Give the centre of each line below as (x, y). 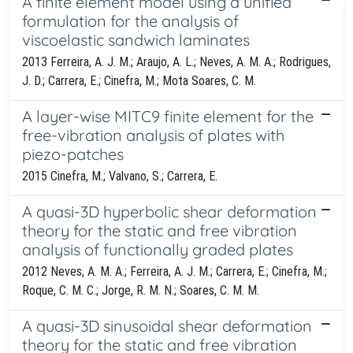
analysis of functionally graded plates (158, 249)
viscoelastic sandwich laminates (136, 39)
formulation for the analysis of (130, 20)
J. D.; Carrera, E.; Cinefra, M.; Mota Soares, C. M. (139, 80)
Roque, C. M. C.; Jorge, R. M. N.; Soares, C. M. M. (141, 290)
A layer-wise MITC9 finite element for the (168, 116)
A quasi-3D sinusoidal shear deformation (167, 325)
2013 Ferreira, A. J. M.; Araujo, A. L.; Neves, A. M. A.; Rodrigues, (176, 61)
